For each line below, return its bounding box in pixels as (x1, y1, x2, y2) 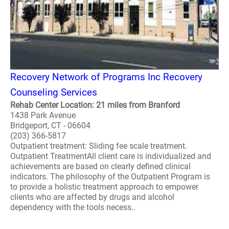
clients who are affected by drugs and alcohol (10, 192, 174, 202)
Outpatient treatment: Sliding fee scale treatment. (10, 141, 187, 151)
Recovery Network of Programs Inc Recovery (10, 71, 202, 83)
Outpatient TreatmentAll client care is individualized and (10, 151, 211, 161)
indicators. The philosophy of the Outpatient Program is (10, 172, 210, 181)
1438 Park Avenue (10, 110, 76, 120)
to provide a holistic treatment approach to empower (10, 182, 198, 192)
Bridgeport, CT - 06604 (10, 121, 90, 130)
